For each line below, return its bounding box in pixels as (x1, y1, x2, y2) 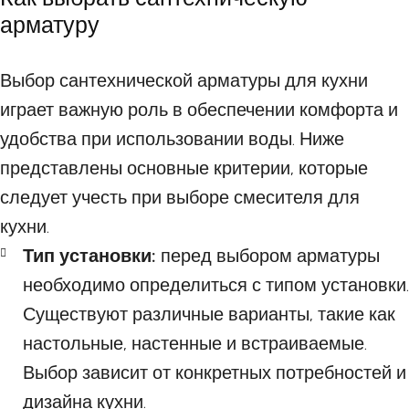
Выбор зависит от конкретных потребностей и (23, 362, 406, 384)
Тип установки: (23, 245, 156, 267)
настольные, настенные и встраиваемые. (23, 332, 367, 355)
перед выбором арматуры (156, 245, 380, 267)
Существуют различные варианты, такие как (23, 303, 395, 326)
